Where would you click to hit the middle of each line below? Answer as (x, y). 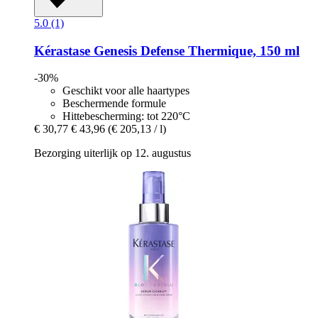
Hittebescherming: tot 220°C (126, 116)
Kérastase (62, 50)
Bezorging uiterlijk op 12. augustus (113, 153)
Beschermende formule (114, 104)
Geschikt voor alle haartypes (126, 91)
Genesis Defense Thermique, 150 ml (195, 50)
